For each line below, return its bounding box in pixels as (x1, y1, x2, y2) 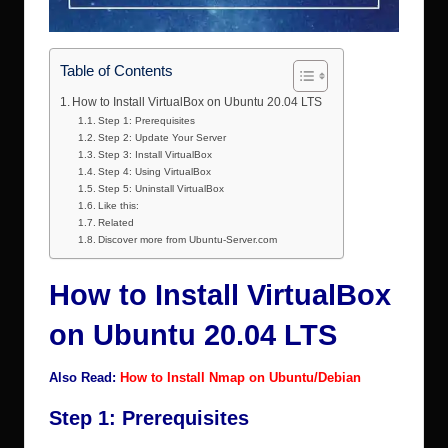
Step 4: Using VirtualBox (98, 166, 212, 178)
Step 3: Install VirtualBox (98, 149, 213, 161)
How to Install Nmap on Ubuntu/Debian (120, 370, 361, 386)
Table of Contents (60, 61, 173, 79)
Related (98, 217, 135, 229)
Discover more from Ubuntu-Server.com (98, 234, 278, 246)
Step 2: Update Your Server (98, 132, 227, 144)
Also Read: (49, 370, 116, 386)
